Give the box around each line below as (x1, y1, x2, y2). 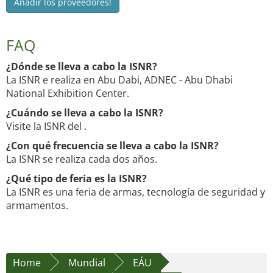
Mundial (68, 256, 105, 270)
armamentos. (6, 199, 68, 213)
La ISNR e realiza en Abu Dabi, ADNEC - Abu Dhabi (6, 73, 233, 87)
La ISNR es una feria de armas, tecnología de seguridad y (6, 185, 265, 199)
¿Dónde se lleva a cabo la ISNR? (6, 60, 157, 74)
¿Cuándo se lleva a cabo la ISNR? (6, 106, 163, 120)
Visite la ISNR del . (6, 119, 87, 133)
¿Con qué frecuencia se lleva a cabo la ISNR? (6, 139, 219, 153)
